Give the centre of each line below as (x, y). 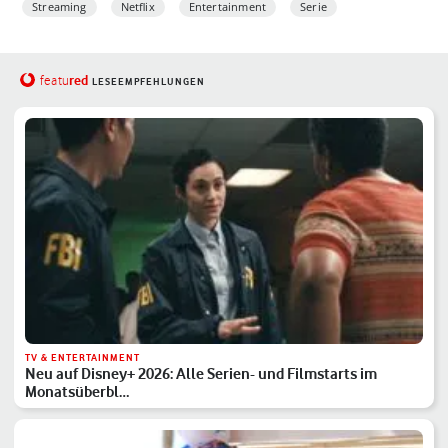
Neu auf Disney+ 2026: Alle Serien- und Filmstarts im (200, 373)
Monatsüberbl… (76, 391)
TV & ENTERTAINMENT (82, 357)
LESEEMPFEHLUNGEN (148, 81)
